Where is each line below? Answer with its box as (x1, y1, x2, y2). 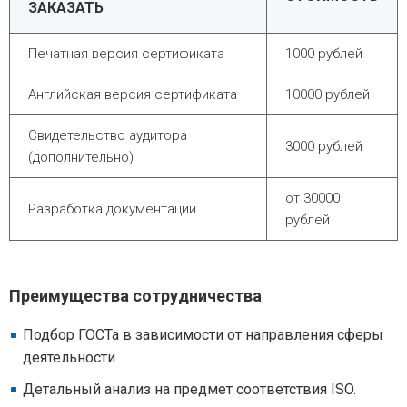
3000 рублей (285, 138, 362, 154)
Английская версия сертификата (28, 86, 237, 103)
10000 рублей (285, 86, 370, 103)
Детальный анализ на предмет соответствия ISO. (23, 381, 356, 398)
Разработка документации (28, 201, 196, 217)
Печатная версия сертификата (28, 45, 224, 62)
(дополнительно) (28, 149, 134, 165)
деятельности (23, 349, 115, 366)
